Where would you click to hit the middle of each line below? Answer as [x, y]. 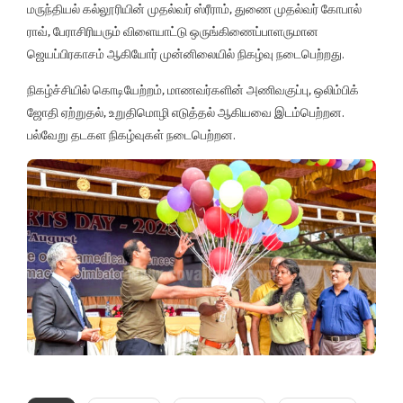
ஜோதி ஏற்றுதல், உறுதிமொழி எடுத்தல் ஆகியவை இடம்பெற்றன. [186, 112]
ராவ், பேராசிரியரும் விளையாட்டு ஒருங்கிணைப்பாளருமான [173, 31]
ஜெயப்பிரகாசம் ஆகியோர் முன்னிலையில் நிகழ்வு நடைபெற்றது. [186, 54]
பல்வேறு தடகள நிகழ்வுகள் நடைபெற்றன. [131, 134]
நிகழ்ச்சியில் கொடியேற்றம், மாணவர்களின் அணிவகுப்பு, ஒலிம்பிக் [193, 90]
